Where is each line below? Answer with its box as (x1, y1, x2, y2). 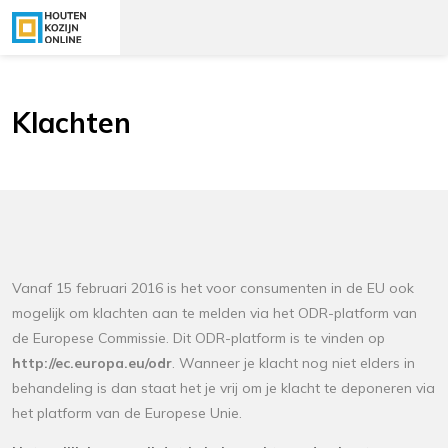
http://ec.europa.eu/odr (12, 354, 172, 372)
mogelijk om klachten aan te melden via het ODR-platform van (12, 304, 417, 322)
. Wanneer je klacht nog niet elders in (172, 354, 415, 372)
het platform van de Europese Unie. (12, 404, 242, 422)
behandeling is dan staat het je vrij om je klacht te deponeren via (12, 379, 435, 397)
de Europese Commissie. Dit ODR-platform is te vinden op (12, 329, 385, 347)
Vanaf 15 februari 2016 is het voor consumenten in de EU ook (12, 279, 414, 297)
